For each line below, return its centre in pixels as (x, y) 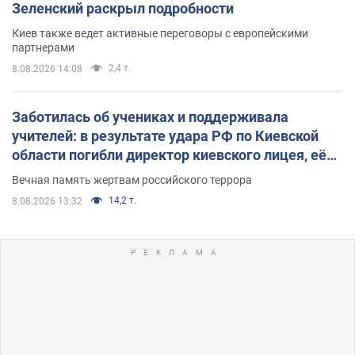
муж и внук (50, 174)
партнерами (43, 48)
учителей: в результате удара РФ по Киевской (165, 136)
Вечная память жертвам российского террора (132, 180)
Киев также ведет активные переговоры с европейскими (160, 34)
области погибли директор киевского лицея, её (169, 155)
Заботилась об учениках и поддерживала (150, 117)
